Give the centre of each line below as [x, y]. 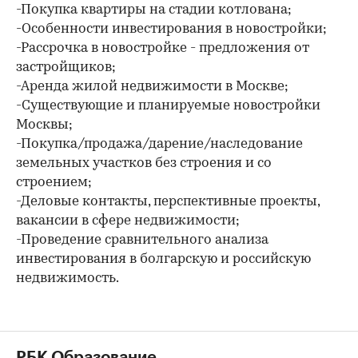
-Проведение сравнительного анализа [142, 240]
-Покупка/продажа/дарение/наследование [159, 144]
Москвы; [44, 125]
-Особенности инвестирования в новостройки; [171, 29]
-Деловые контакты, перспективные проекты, [168, 202]
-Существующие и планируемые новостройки [168, 106]
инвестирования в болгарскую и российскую [163, 259]
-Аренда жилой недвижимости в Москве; [152, 87]
